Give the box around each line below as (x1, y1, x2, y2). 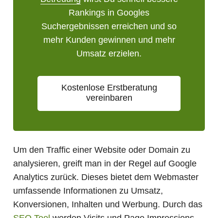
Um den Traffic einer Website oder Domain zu (13, 145, 190, 155)
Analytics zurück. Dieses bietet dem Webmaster (13, 172, 199, 182)
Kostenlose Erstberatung (61, 83, 157, 93)
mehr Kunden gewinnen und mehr (43, 35, 175, 45)
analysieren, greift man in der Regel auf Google (13, 159, 197, 169)
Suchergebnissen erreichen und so (41, 21, 177, 31)
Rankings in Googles (69, 7, 149, 18)
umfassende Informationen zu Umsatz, (13, 186, 163, 196)
